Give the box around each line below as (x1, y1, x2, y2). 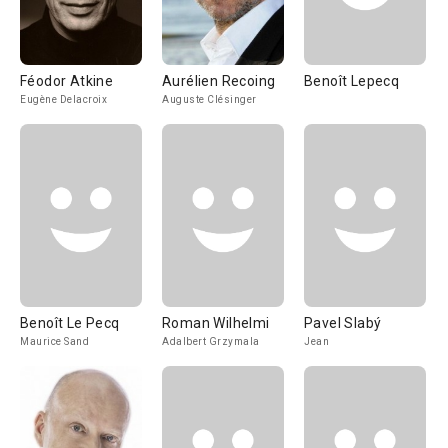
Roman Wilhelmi (162, 315, 270, 331)
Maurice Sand (20, 336, 89, 347)
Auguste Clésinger (162, 94, 257, 105)
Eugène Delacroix (20, 94, 107, 105)
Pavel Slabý (304, 315, 382, 331)
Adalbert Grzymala (162, 336, 260, 347)
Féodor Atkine (20, 73, 114, 89)
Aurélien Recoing (162, 73, 276, 89)
